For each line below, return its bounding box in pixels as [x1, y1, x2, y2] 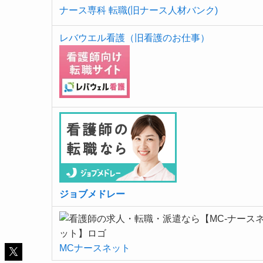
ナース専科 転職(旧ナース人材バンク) [59, 5, 218, 16]
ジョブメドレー [59, 189, 125, 200]
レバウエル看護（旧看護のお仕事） [59, 33, 210, 43]
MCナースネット [59, 243, 130, 254]
